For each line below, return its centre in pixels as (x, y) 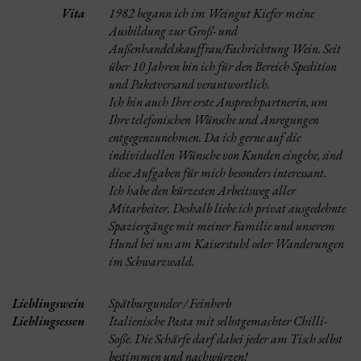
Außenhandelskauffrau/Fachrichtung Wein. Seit (225, 49)
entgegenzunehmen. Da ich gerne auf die (205, 137)
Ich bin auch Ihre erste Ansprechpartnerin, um (218, 102)
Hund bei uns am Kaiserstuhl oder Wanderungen (226, 244)
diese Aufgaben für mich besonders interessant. (218, 173)
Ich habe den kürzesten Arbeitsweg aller (202, 191)
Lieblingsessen (48, 321)
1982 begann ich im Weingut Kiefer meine (212, 13)
